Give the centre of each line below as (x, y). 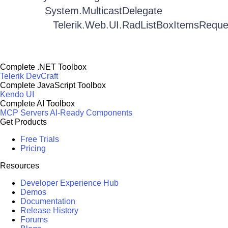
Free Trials (40, 139)
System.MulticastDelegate (104, 11)
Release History (49, 210)
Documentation (48, 201)
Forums (34, 220)
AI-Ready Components (91, 113)
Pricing (33, 148)
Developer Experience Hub (69, 183)
